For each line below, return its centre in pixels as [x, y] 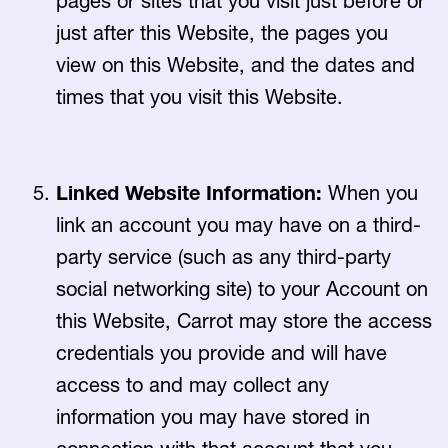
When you [373, 193]
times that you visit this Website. [201, 97]
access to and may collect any [192, 385]
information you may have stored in [213, 417]
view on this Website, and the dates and [235, 65]
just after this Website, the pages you [222, 33]
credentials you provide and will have [221, 353]
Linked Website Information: [192, 193]
